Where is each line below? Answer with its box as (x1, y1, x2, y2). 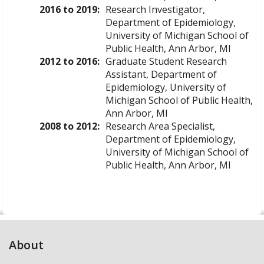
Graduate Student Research (105, 54, 227, 68)
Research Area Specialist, (105, 119, 215, 133)
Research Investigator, (105, 2, 205, 16)
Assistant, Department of (105, 67, 217, 81)
